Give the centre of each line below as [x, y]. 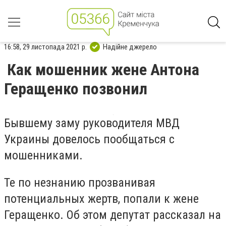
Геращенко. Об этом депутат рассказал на [112, 215]
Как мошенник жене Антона [103, 70]
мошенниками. [43, 155]
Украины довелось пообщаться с [89, 139]
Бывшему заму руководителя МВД [92, 123]
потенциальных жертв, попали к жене [101, 199]
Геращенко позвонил [76, 89]
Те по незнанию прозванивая [80, 182]
